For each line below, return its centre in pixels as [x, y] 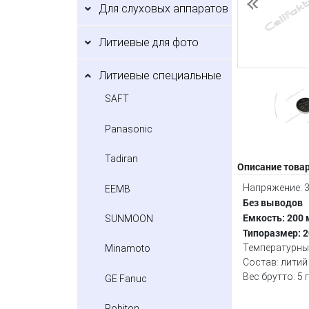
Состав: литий [275, 262]
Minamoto [128, 249]
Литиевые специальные [160, 76]
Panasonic [129, 129]
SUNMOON [129, 218]
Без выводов [273, 202]
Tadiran [121, 159]
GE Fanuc [126, 278]
